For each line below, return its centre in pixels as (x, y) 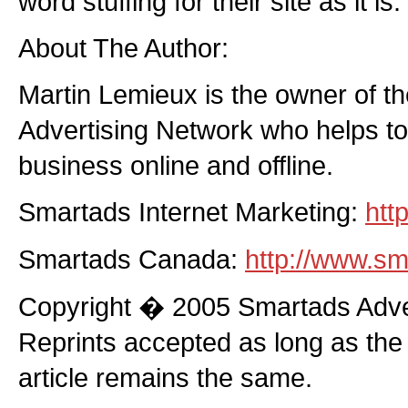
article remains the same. (165, 377)
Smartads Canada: (132, 259)
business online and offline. (176, 165)
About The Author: (123, 48)
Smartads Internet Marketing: (192, 212)
